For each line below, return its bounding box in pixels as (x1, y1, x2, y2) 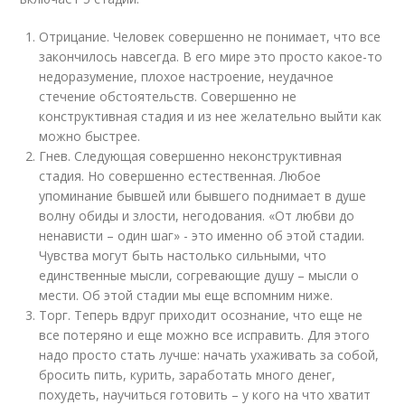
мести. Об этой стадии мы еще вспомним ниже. (39, 287, 334, 304)
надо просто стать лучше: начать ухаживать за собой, (39, 346, 380, 363)
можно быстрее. (39, 127, 141, 145)
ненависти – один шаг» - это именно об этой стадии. (39, 227, 365, 244)
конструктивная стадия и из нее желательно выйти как (39, 108, 382, 125)
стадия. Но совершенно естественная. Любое (39, 167, 322, 184)
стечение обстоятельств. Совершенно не (39, 88, 297, 105)
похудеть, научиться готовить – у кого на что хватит (39, 386, 372, 403)
